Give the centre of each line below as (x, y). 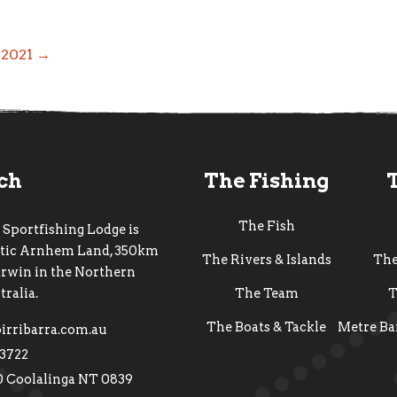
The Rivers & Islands (266, 260)
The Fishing (266, 181)
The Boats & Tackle (267, 327)
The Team (266, 294)
